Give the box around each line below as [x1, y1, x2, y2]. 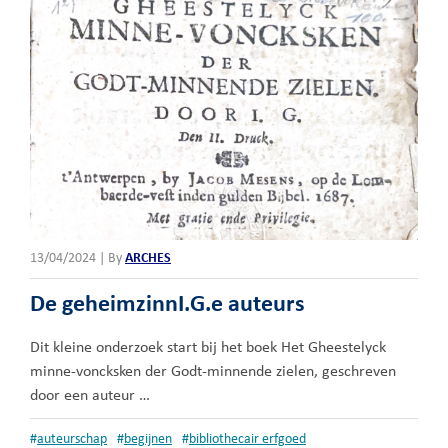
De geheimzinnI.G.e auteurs [30, 293, 305, 318]
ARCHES [125, 251, 171, 267]
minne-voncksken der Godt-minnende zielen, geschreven [30, 364, 396, 381]
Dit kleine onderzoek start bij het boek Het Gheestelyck [30, 340, 386, 357]
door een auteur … [30, 388, 150, 405]
